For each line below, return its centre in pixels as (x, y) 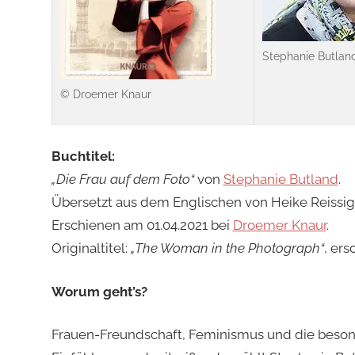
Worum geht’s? (99, 291)
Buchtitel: (83, 157)
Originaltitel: (91, 248)
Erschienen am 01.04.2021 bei (142, 225)
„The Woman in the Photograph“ (227, 248)
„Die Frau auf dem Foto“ (122, 179)
